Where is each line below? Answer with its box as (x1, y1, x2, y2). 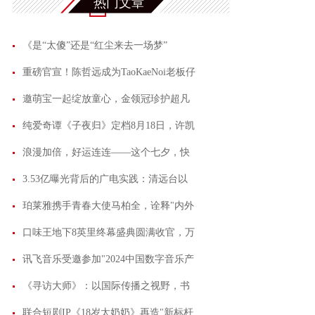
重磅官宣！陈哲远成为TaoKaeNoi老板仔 (22, 67, 195, 77)
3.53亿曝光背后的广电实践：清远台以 (22, 174, 188, 184)
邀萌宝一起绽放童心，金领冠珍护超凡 (22, 94, 190, 104)
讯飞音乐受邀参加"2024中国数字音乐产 (22, 254, 194, 264)
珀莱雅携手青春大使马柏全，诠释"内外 (22, 200, 194, 211)
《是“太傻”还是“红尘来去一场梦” (22, 40, 167, 51)
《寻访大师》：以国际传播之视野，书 (22, 281, 190, 291)
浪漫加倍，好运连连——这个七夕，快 (22, 147, 190, 157)
